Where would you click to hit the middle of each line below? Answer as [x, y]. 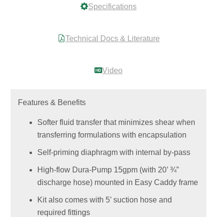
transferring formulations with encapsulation [112, 135]
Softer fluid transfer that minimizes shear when [116, 122]
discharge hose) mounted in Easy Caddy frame [118, 182]
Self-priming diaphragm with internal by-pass [114, 152]
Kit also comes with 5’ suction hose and [105, 200]
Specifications [112, 6]
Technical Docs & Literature [112, 38]
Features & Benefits [52, 102]
